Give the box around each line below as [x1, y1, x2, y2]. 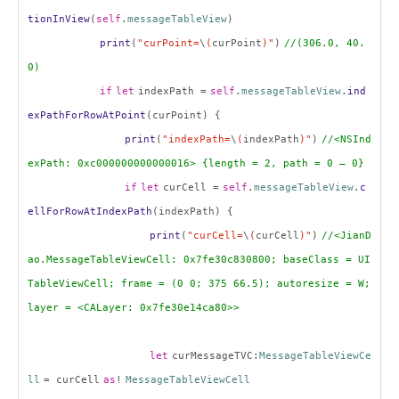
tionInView [28, 13, 90, 25]
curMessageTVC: [172, 350, 259, 362]
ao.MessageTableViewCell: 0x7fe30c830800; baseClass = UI [28, 254, 370, 265]
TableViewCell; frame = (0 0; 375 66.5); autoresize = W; [28, 278, 370, 289]
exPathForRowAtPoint [28, 110, 146, 121]
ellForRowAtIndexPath [28, 206, 152, 217]
